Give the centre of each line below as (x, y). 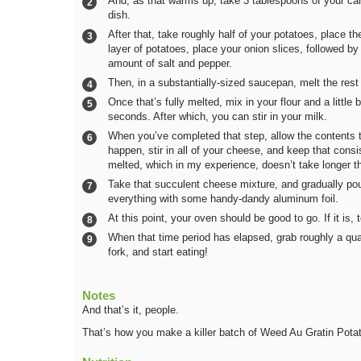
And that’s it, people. (131, 310)
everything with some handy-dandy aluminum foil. (223, 199)
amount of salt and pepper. (170, 64)
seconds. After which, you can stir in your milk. (218, 117)
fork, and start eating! (158, 253)
